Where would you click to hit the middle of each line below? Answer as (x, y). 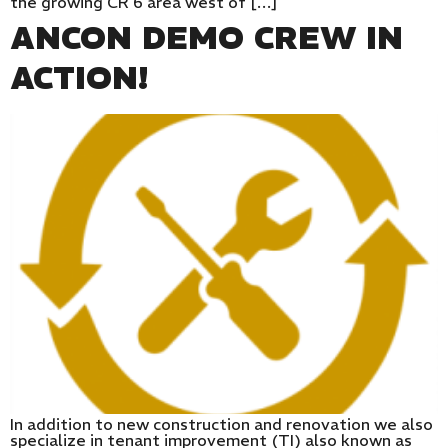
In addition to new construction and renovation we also (221, 423)
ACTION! (79, 77)
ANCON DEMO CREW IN (206, 37)
